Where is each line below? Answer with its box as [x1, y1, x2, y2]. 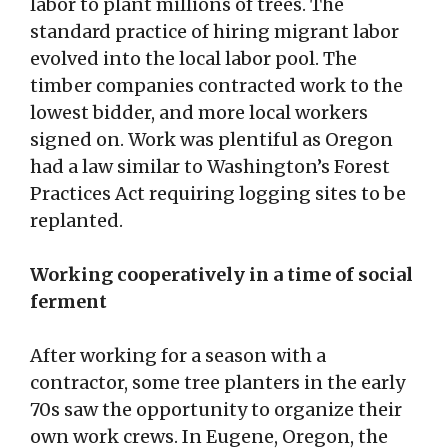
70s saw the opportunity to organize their [30, 398, 402, 422]
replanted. [30, 209, 123, 233]
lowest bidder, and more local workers [30, 101, 368, 125]
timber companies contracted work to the [30, 74, 403, 98]
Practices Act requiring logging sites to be [30, 182, 406, 206]
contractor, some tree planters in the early [30, 371, 405, 395]
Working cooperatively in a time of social [30, 263, 413, 287]
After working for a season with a [30, 344, 326, 368]
